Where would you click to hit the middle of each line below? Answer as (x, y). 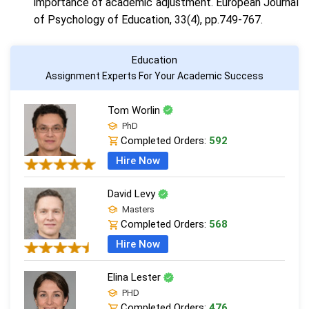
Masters (137, 210)
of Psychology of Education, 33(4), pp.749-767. (148, 19)
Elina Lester (135, 278)
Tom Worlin (135, 110)
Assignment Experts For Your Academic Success (154, 76)
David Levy (132, 194)
